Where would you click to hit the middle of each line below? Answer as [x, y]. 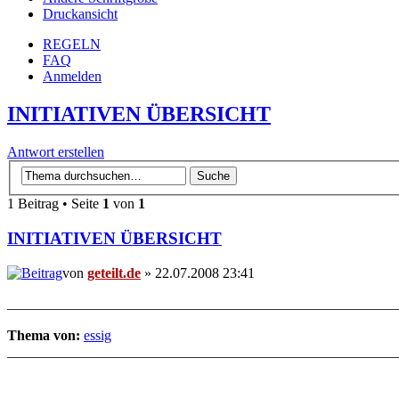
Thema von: [44, 335]
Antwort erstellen [56, 151]
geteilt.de [114, 273]
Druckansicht [80, 13]
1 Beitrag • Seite [55, 204]
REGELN [72, 44]
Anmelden [72, 76]
